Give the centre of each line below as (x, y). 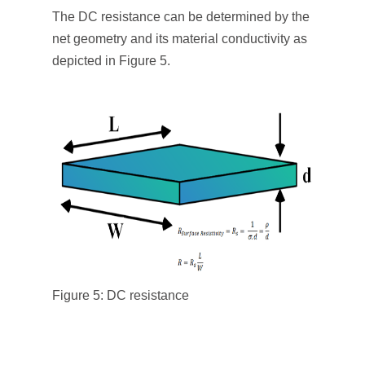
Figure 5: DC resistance (121, 295)
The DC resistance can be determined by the (181, 17)
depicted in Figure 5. (111, 61)
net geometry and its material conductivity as (180, 39)
